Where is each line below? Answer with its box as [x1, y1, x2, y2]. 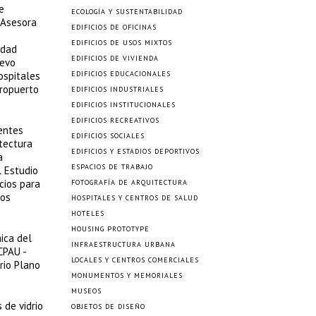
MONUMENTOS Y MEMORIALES [71, 271, 183, 280]
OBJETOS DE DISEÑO [71, 302, 145, 311]
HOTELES [71, 209, 104, 218]
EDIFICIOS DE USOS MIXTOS [71, 38, 172, 47]
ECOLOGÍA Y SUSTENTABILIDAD [71, 7, 183, 16]
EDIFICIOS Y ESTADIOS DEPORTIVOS [71, 147, 200, 156]
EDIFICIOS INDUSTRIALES [71, 85, 164, 94]
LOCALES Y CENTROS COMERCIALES [71, 255, 199, 265]
